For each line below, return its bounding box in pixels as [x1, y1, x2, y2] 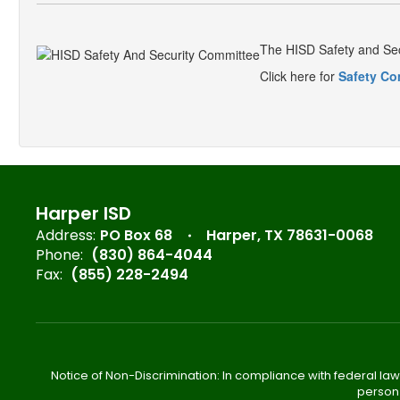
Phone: [36, 245, 83, 265]
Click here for [260, 67, 338, 85]
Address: [36, 225, 96, 246]
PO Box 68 [100, 225, 172, 246]
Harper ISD [36, 201, 131, 226]
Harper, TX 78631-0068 [206, 225, 373, 246]
